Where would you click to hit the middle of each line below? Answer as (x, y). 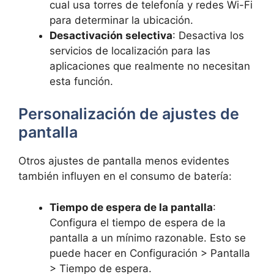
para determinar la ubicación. (121, 20)
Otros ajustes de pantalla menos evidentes (124, 161)
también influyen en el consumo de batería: (125, 176)
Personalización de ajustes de (129, 114)
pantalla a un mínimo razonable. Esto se (148, 238)
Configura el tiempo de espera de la (138, 222)
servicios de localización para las (130, 50)
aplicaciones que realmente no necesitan (150, 66)
